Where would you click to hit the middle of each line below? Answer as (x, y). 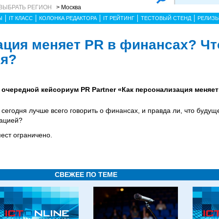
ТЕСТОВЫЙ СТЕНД (166, 18)
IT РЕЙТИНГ (119, 18)
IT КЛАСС (21, 18)
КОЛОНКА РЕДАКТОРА (68, 18)
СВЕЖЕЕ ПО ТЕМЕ (86, 175)
